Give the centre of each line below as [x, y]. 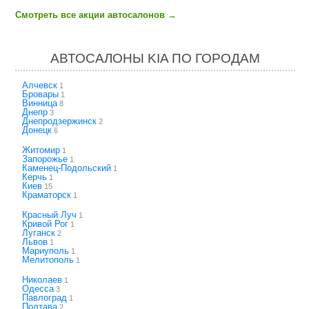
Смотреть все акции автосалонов [90, 14]
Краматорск [47, 195]
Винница [40, 103]
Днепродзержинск [59, 121]
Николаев [42, 279]
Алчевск [40, 85]
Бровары [40, 94]
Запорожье [45, 159]
